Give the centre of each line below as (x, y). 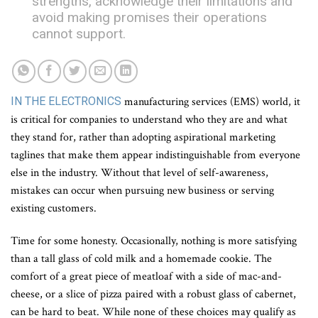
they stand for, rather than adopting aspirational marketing (143, 137)
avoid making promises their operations (149, 17)
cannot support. (79, 33)
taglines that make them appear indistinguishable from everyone (155, 155)
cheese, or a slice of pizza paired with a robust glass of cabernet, (153, 294)
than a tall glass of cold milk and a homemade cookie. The (141, 258)
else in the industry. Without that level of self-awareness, (139, 172)
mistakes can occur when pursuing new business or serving (142, 190)
